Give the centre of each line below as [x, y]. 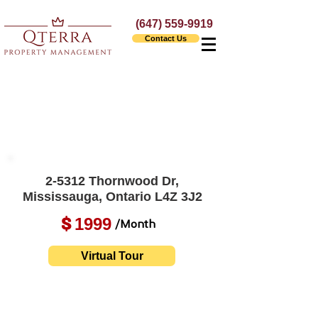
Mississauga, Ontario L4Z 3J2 [112, 197]
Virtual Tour [112, 256]
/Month [135, 225]
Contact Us [166, 38]
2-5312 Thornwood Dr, [112, 181]
